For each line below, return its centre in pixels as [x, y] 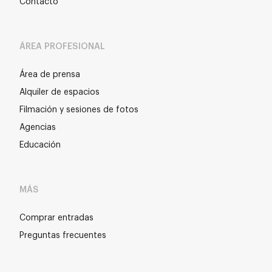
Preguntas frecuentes [63, 236]
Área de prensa [50, 75]
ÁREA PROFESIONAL [63, 47]
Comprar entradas [56, 218]
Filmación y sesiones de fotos [79, 110]
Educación [40, 145]
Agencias [38, 127]
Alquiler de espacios [59, 92]
